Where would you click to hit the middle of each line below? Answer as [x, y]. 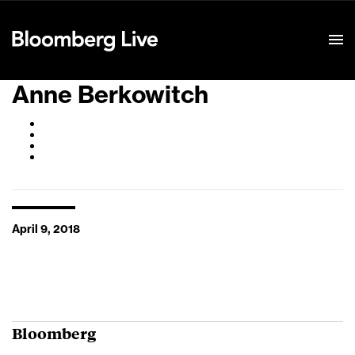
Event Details [208, 21]
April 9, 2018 [46, 230]
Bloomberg [54, 333]
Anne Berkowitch [110, 95]
